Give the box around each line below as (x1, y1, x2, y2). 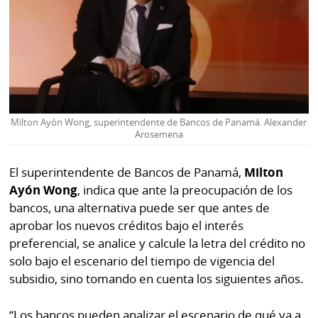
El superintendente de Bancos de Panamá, (9, 164, 245, 180)
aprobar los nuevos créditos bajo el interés (9, 217, 244, 234)
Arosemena (134, 128, 183, 141)
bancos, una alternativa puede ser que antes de (9, 199, 270, 216)
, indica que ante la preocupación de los (77, 182, 293, 198)
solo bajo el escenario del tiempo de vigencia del (9, 253, 275, 269)
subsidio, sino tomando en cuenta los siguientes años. (9, 270, 305, 287)
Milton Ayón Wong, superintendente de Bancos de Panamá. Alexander (11, 116, 307, 128)
